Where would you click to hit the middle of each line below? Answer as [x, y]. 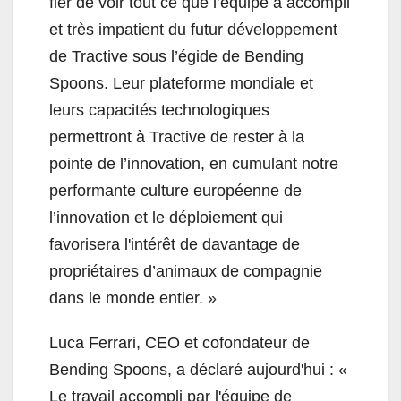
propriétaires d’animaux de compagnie [186, 272]
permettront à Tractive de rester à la [177, 137]
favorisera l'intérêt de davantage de [175, 245]
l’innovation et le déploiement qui [166, 218]
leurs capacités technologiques [159, 111]
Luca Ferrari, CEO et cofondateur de [179, 343]
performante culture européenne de [175, 191]
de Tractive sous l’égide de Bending [176, 57]
